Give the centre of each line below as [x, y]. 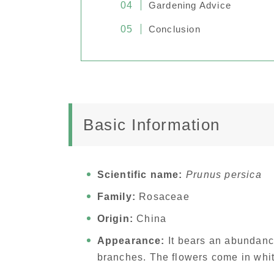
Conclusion [174, 29]
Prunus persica [224, 175]
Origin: [115, 219]
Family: [116, 197]
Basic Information [152, 125]
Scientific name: [140, 175]
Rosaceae [162, 197]
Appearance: [131, 241]
